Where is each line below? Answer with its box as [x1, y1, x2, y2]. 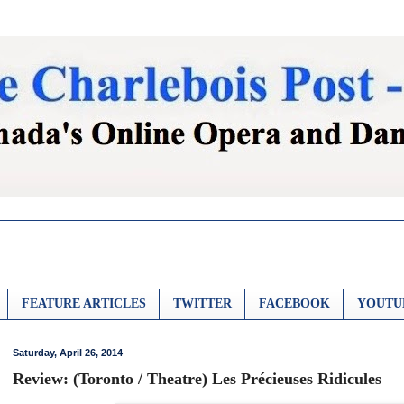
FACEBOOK [259, 297, 330, 311]
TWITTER [173, 297, 232, 311]
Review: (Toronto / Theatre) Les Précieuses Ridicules [13, 370, 381, 389]
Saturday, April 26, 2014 [13, 346, 123, 358]
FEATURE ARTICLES [22, 297, 146, 311]
